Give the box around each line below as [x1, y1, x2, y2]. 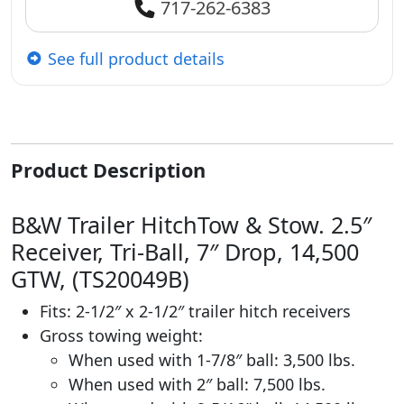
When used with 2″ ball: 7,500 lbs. [69, 372, 326, 395]
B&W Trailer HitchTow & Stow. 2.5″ [11, 208, 372, 240]
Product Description [11, 156, 206, 183]
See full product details [43, 47, 225, 69]
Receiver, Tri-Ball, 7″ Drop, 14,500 [11, 235, 359, 267]
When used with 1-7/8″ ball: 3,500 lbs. [69, 348, 355, 371]
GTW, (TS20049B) [11, 262, 189, 294]
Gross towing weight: [40, 324, 203, 346]
